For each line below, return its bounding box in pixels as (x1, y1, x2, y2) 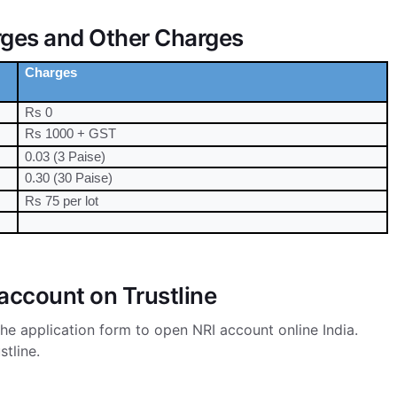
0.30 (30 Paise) (25, 170, 113, 185)
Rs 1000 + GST (25, 126, 117, 141)
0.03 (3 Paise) (25, 149, 106, 164)
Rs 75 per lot (25, 193, 99, 208)
